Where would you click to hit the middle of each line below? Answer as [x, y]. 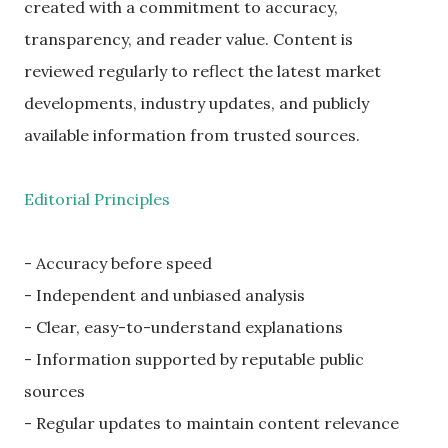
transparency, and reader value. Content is [188, 38]
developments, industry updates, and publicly [196, 102]
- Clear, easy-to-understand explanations [183, 326]
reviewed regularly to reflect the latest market [202, 70]
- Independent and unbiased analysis [164, 294]
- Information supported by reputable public [194, 358]
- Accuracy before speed [118, 262]
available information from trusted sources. [192, 134]
